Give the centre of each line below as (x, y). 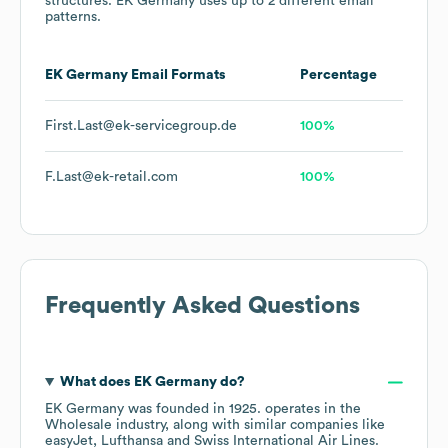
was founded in (176, 409)
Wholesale (78, 425)
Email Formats (177, 75)
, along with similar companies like (275, 425)
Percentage (338, 75)
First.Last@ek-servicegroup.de (141, 126)
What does (96, 382)
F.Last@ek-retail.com (111, 177)
